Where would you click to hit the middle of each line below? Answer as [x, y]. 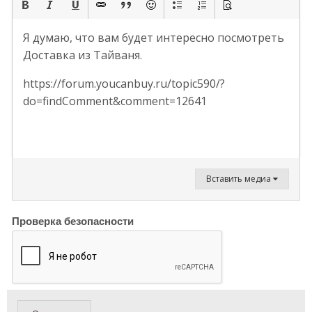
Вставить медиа [240, 179]
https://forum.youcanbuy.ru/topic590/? [124, 84]
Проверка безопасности [73, 221]
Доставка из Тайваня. [83, 55]
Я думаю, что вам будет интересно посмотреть [154, 38]
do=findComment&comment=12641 [115, 101]
